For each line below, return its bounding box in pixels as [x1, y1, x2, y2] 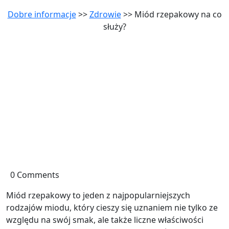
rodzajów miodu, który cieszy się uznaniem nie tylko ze [6, 202, 218, 213]
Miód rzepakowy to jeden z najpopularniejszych [6, 190, 190, 201]
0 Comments [10, 169, 59, 180]
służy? [103, 21, 126, 32]
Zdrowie [89, 9, 121, 20]
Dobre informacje [7, 9, 76, 20]
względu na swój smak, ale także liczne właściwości [6, 214, 203, 225]
